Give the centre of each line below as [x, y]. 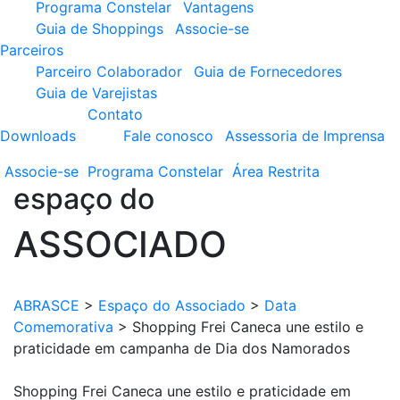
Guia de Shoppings [100, 29]
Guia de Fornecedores [268, 71]
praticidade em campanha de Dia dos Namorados [182, 348]
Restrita [294, 171]
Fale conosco [168, 136]
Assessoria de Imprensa [305, 136]
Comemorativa [63, 327]
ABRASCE [46, 305]
